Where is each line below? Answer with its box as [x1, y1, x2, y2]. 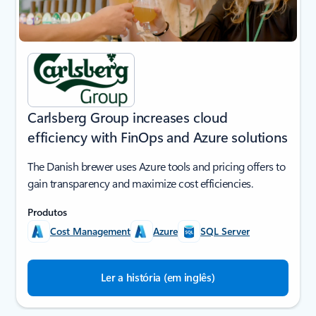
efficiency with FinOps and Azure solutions [28, 127, 288, 147]
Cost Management [50, 224, 130, 238]
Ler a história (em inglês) [101, 270, 215, 285]
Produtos [28, 205, 67, 219]
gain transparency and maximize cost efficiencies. [28, 176, 253, 191]
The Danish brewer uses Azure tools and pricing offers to [28, 159, 286, 174]
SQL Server [200, 224, 250, 238]
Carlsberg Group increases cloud [28, 107, 228, 127]
